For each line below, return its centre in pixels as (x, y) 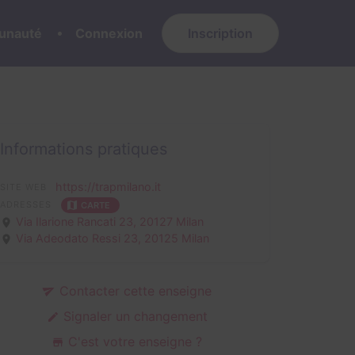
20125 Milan (177, 238)
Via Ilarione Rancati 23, (78, 221)
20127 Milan (172, 221)
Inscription (220, 33)
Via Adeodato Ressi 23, (80, 238)
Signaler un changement (133, 316)
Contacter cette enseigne (133, 290)
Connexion (109, 33)
